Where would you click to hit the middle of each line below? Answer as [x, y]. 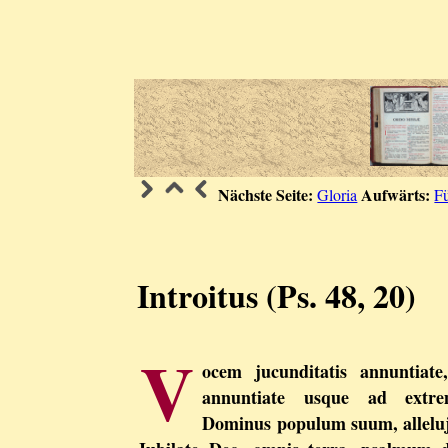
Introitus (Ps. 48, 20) [277, 295]
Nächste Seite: [266, 194]
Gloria [337, 194]
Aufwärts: [396, 194]
